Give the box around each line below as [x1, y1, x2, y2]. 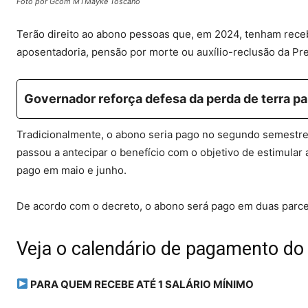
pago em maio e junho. [16, 163, 126, 177]
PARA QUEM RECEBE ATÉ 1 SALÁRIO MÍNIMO [28, 277, 254, 291]
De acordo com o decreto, [16, 199, 145, 212]
